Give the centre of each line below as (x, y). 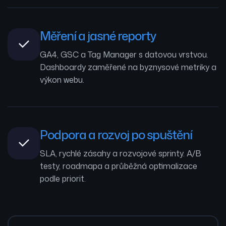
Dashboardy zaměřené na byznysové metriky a (128, 67)
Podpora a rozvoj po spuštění (116, 134)
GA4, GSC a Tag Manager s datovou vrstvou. (124, 54)
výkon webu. (62, 79)
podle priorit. (63, 178)
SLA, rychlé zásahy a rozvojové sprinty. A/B (121, 153)
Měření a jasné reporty (98, 36)
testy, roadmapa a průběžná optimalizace (119, 166)
